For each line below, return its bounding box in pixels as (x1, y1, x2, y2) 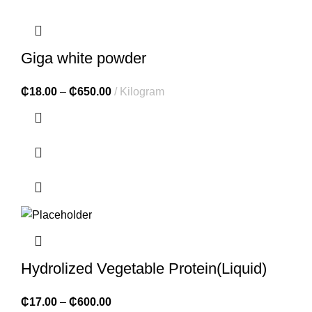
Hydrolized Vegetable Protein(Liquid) (21, 259, 267, 277)
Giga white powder (21, 49, 146, 68)
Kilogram (120, 86, 164, 98)
